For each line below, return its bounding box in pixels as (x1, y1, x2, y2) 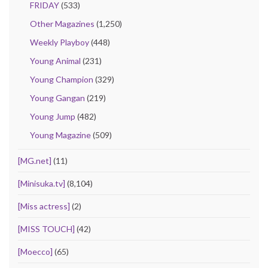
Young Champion (30, 74, 93, 85)
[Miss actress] (18, 201, 70, 212)
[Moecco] (18, 246, 53, 257)
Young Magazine (30, 130, 91, 141)
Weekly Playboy (30, 37, 89, 48)
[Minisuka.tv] (18, 178, 65, 189)
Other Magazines (30, 19, 95, 29)
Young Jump (30, 111, 75, 122)
